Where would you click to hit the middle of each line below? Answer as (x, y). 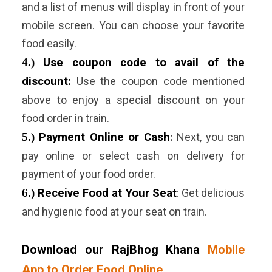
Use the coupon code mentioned (158, 81)
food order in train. (65, 118)
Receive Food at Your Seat (107, 193)
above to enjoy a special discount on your (133, 100)
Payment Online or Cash (104, 138)
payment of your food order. (88, 174)
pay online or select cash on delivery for (133, 156)
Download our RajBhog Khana (111, 250)
